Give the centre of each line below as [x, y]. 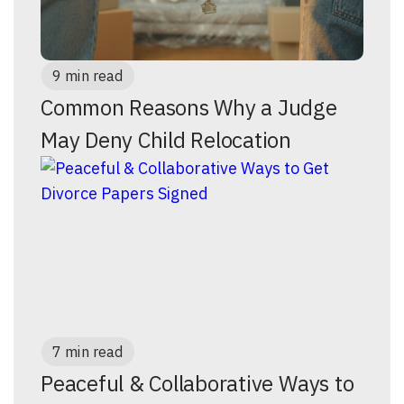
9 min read [88, 76]
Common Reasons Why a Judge [189, 107]
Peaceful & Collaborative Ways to [197, 383]
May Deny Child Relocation [166, 140]
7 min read [88, 352]
